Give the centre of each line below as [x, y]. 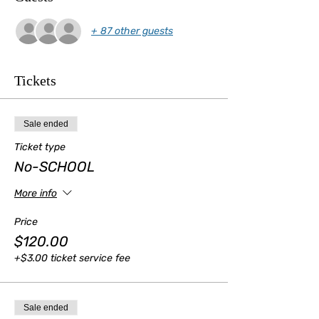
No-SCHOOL [54, 166]
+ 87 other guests [132, 31]
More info [36, 194]
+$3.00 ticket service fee [72, 258]
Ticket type [40, 147]
